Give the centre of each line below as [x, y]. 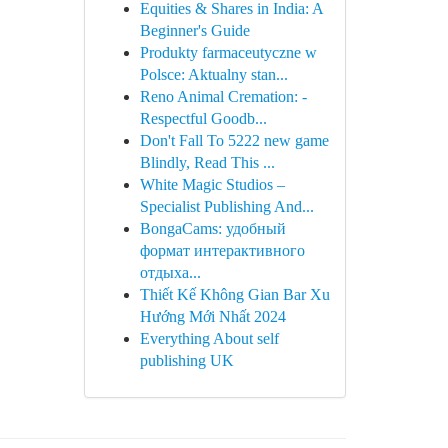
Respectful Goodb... [203, 118]
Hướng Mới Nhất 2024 [212, 316]
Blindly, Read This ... [207, 162]
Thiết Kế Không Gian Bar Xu [234, 294]
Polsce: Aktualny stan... [213, 74]
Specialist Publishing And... [226, 206]
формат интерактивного [222, 250]
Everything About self [209, 338]
